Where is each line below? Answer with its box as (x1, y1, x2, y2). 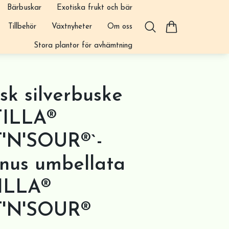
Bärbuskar (7, 4, 41, 12)
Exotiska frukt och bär (56, 4, 132, 12)
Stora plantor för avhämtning (33, 41, 132, 50)
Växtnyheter (51, 22, 92, 31)
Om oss (107, 22, 132, 31)
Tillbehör (8, 22, 36, 31)
